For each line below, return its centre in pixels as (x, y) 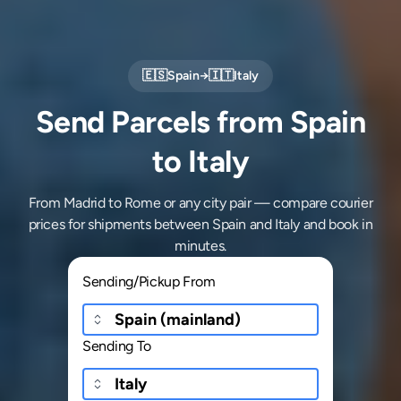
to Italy (200, 161)
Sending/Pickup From (149, 281)
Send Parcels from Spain (200, 122)
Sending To (117, 346)
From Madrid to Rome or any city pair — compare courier (200, 202)
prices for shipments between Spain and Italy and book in (200, 224)
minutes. (200, 245)
